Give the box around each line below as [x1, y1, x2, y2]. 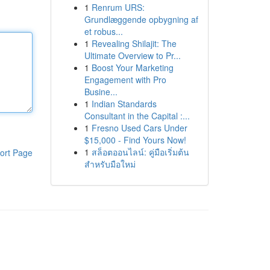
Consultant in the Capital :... [84, 110, 190, 122]
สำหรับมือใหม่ [84, 158, 136, 170]
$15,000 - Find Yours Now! [84, 134, 186, 146]
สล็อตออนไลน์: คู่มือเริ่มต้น [91, 146, 189, 158]
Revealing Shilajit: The [91, 37, 177, 49]
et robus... [84, 25, 123, 37]
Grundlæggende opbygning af [84, 13, 198, 25]
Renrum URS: [91, 1, 145, 13]
